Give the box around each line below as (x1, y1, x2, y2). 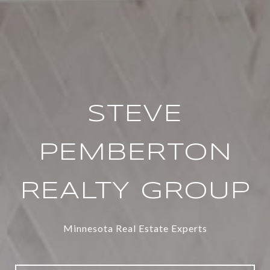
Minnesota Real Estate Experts (63, 222, 207, 234)
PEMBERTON (38, 141, 232, 165)
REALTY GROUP (19, 180, 251, 203)
